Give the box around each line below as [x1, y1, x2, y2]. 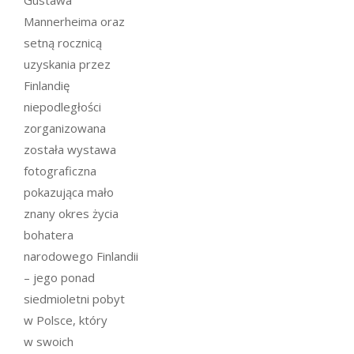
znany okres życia [24, 205, 119, 221]
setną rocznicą [24, 35, 102, 51]
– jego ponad [24, 269, 95, 285]
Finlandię [24, 77, 70, 93]
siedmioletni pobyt [24, 291, 125, 307]
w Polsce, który [24, 312, 107, 328]
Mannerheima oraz [24, 13, 125, 29]
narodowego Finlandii [24, 248, 138, 264]
